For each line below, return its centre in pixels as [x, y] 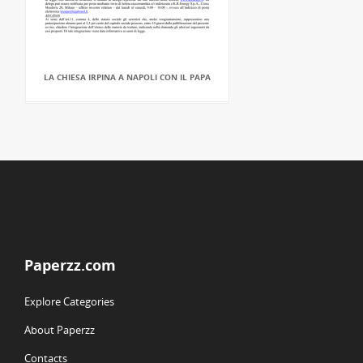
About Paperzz [60, 330]
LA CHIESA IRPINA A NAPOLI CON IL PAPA [127, 77]
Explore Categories [69, 301]
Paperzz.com [70, 265]
